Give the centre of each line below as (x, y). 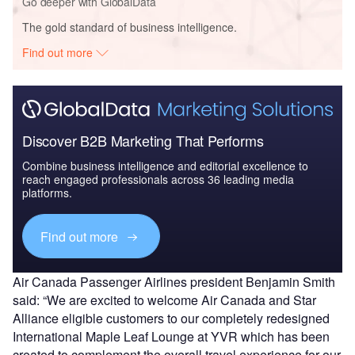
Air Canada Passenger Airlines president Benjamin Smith (174, 282)
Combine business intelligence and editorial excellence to (165, 166)
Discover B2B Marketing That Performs (143, 141)
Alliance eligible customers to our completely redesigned (171, 319)
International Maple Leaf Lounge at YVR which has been (171, 337)
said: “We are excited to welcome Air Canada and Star (164, 300)
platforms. (47, 193)
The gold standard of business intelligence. (130, 27)
